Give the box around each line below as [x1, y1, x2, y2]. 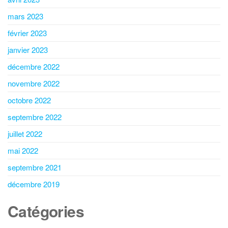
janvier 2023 [8, 44, 48, 55]
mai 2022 [8, 145, 38, 156]
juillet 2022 [8, 128, 42, 139]
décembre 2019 [8, 179, 60, 190]
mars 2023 [8, 11, 43, 22]
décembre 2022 [8, 61, 60, 72]
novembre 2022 [8, 78, 60, 89]
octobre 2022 [8, 95, 51, 106]
